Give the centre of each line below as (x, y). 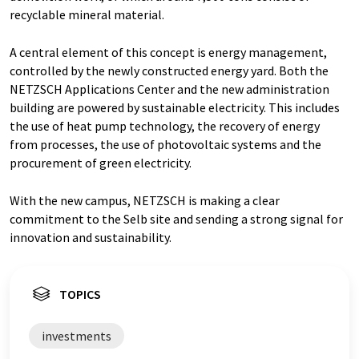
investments (77, 335)
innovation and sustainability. (91, 237)
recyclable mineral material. (88, 14)
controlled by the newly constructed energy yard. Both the (169, 70)
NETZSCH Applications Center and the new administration (169, 89)
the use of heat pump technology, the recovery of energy (165, 125)
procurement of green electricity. (102, 162)
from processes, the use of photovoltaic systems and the (165, 144)
